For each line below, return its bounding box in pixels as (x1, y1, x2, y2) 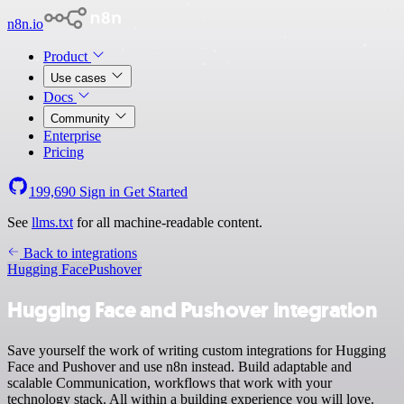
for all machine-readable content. (73, 215, 262, 230)
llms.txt (32, 215, 73, 230)
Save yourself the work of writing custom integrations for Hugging (7, 342, 386, 358)
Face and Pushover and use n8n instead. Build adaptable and (7, 358, 352, 374)
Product (43, 49, 91, 64)
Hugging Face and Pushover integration (7, 295, 378, 325)
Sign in (76, 184, 124, 199)
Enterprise (43, 128, 101, 143)
